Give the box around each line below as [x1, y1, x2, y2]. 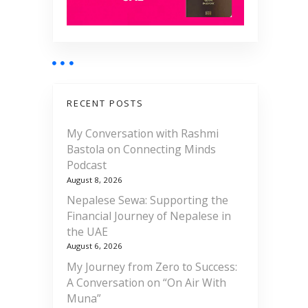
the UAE [67, 224, 108, 240]
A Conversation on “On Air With [67, 274, 226, 290]
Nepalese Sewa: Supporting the [67, 192, 228, 208]
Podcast [67, 157, 107, 173]
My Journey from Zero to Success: [67, 258, 237, 274]
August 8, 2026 [67, 174, 122, 185]
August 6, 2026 [67, 241, 122, 252]
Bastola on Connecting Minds [67, 142, 216, 157]
